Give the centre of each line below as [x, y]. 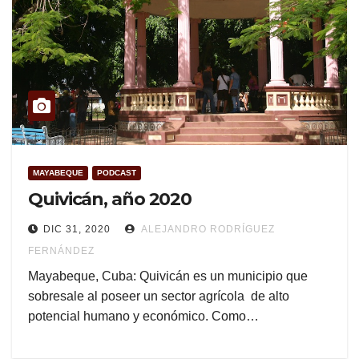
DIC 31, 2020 [77, 230]
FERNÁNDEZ [61, 251]
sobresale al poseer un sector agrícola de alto [159, 296]
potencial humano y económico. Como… [143, 317]
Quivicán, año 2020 [110, 200]
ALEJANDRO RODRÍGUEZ [207, 230]
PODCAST [117, 173]
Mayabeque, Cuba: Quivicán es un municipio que [168, 276]
